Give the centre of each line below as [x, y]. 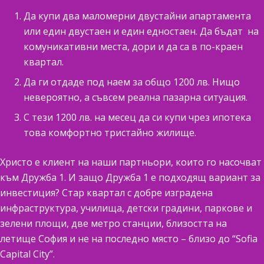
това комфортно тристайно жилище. [110, 133]
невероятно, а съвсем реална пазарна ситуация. [136, 97]
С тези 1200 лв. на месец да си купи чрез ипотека [137, 117]
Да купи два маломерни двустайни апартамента [137, 16]
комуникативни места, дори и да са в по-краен [133, 47]
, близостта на [194, 223]
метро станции [126, 223]
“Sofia [245, 239]
